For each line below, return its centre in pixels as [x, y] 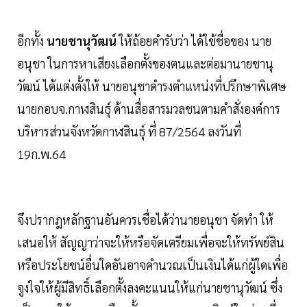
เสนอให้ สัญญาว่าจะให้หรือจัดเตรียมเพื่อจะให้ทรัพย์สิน [151, 243]
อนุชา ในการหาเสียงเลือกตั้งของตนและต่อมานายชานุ [145, 64]
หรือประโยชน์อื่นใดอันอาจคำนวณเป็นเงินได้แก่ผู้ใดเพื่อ [152, 265]
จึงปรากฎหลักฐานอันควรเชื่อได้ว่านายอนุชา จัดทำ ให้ [145, 220]
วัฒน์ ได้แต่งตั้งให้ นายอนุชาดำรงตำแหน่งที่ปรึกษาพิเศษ [152, 86]
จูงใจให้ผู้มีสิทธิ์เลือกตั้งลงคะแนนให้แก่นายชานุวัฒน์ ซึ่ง [150, 288]
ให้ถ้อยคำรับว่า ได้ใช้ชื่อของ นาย [194, 41]
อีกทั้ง [32, 41]
